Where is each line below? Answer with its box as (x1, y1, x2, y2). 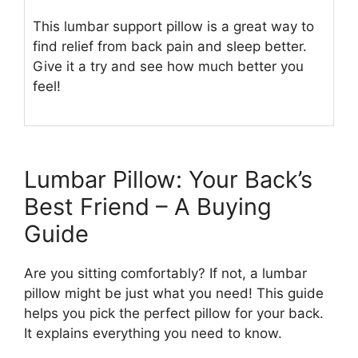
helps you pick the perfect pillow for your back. (24, 304, 324, 321)
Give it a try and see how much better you (33, 58, 304, 75)
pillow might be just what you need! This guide (24, 284, 324, 301)
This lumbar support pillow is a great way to (33, 18, 314, 35)
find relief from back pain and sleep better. (33, 38, 307, 55)
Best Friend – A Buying (24, 192, 272, 221)
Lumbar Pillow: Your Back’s (24, 165, 312, 193)
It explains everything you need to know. (24, 324, 282, 341)
